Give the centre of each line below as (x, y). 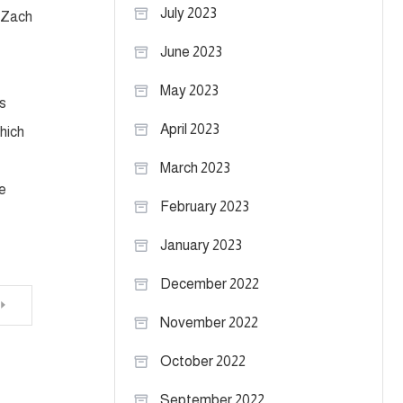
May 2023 (189, 90)
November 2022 (209, 322)
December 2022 (210, 284)
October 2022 (203, 361)
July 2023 (188, 13)
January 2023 (201, 245)
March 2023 (195, 168)
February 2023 (205, 206)
